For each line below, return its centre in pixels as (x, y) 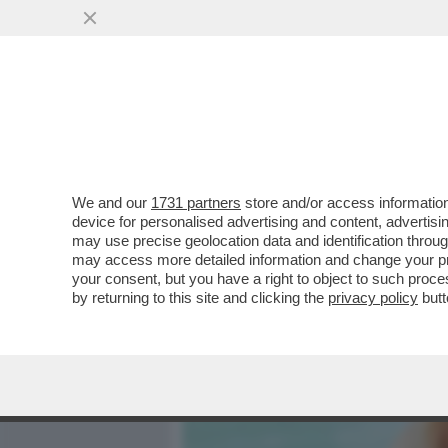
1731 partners (196, 202)
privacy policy (373, 297)
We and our (111, 202)
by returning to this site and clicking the (200, 297)
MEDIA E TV (298, 127)
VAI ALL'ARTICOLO (283, 270)
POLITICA (401, 127)
